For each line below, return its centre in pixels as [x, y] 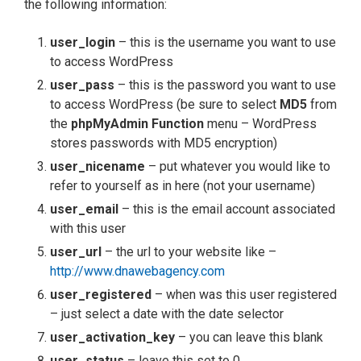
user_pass [82, 85]
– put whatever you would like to [238, 167]
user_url [76, 252]
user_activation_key [112, 338]
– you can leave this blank [249, 338]
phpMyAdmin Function [137, 124]
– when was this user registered [244, 295]
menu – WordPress [260, 124]
